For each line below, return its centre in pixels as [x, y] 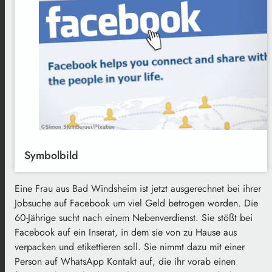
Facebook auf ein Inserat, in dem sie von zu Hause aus [126, 232]
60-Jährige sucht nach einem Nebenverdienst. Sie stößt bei [134, 217]
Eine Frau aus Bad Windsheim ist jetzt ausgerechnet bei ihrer [138, 188]
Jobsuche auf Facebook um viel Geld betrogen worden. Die [136, 203]
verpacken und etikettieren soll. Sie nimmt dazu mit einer [130, 246]
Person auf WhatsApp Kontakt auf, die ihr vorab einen [125, 261]
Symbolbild [51, 155]
